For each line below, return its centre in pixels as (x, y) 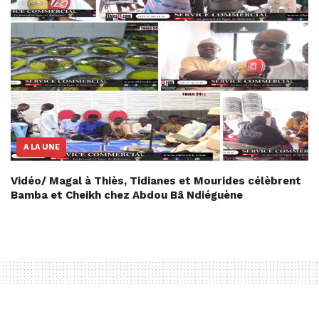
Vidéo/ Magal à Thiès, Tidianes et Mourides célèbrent (156, 181)
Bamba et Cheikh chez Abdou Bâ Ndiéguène (127, 195)
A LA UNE (42, 147)
